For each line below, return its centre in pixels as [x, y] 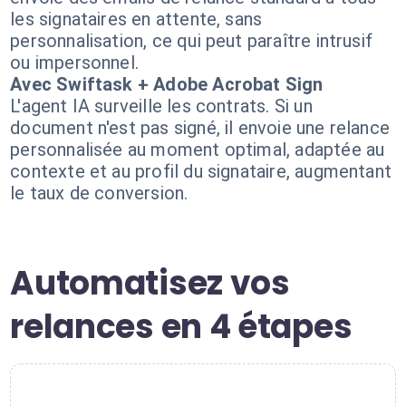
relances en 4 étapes [181, 327]
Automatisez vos [150, 283]
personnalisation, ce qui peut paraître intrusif [192, 41]
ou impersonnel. [75, 63]
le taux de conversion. [99, 193]
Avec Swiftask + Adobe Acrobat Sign [167, 84]
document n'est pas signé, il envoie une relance [200, 128]
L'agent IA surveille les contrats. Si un [161, 106]
